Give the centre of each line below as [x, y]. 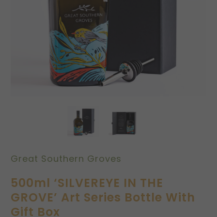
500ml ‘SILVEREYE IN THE [87, 183]
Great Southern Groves [66, 159]
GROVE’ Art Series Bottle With [103, 198]
